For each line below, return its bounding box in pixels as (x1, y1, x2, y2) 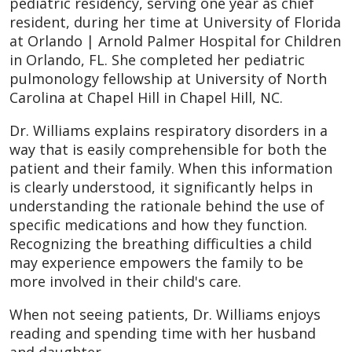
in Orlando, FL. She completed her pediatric (9, 49, 305, 69)
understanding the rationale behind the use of (9, 196, 324, 215)
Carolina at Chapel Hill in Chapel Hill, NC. (9, 87, 283, 107)
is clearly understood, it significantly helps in (9, 177, 313, 196)
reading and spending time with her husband (9, 323, 316, 343)
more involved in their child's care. (9, 271, 241, 291)
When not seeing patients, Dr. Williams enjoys (9, 304, 321, 324)
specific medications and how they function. (9, 214, 307, 234)
